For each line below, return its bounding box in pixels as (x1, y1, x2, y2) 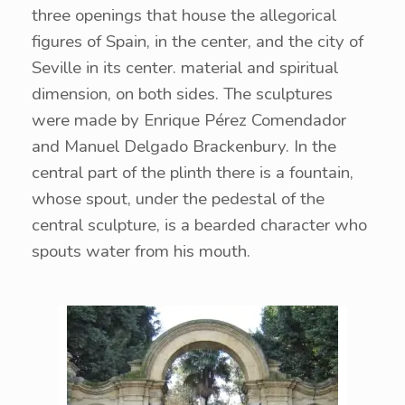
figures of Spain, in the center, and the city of (32, 30, 363, 53)
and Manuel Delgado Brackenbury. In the (32, 135, 336, 158)
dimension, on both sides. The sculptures (32, 82, 333, 106)
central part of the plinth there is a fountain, (32, 161, 353, 184)
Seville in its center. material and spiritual (32, 56, 338, 80)
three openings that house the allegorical (32, 4, 336, 27)
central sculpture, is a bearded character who (32, 213, 367, 237)
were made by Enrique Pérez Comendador (32, 108, 346, 132)
